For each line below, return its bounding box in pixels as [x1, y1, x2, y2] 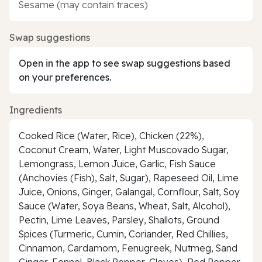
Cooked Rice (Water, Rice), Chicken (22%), [19, 129, 204, 142]
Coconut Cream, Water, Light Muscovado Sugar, [19, 143, 229, 156]
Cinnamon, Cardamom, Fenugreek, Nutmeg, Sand [19, 242, 237, 254]
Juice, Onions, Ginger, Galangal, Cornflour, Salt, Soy [19, 185, 240, 198]
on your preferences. [19, 71, 111, 83]
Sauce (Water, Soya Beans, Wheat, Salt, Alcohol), [19, 199, 230, 212]
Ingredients [9, 104, 62, 116]
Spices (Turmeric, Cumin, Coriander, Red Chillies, [19, 227, 228, 240]
